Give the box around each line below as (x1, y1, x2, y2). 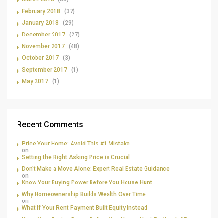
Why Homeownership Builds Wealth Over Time (22, 191, 146, 198)
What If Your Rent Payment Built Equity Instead (22, 204, 147, 212)
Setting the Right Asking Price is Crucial (22, 154, 130, 161)
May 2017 (22, 78, 48, 85)
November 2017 (22, 43, 65, 50)
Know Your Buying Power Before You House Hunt (22, 179, 152, 186)
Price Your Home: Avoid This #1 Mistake (22, 140, 130, 147)
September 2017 (22, 66, 67, 73)
